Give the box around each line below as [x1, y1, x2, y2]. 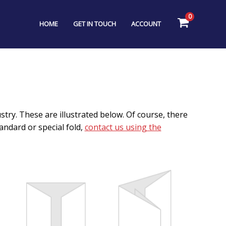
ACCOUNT [131, 19, 161, 28]
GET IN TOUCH [73, 19, 117, 28]
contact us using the [84, 122, 161, 133]
